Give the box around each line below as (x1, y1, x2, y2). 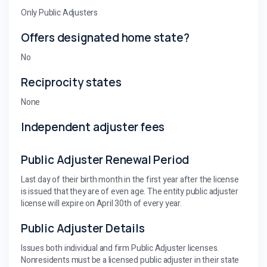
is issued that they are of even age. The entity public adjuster (21, 185, 239, 198)
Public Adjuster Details (21, 220, 145, 236)
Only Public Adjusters (21, 6, 98, 19)
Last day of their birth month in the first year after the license (21, 173, 239, 186)
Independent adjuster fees (21, 119, 165, 135)
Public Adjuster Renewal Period (21, 151, 190, 167)
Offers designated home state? (21, 29, 190, 45)
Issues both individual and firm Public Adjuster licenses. (21, 241, 219, 254)
